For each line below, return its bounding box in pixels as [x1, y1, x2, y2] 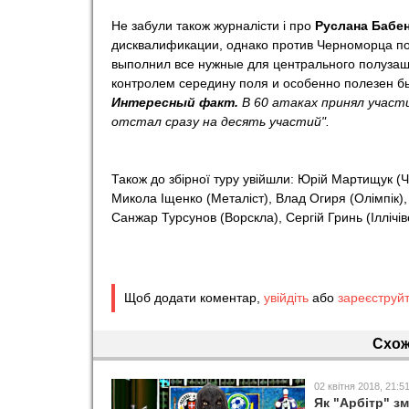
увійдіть [264, 290, 309, 305]
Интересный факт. [111, 95, 242, 110]
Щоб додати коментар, [124, 290, 264, 305]
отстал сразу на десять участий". [111, 114, 330, 129]
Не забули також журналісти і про [111, 18, 315, 33]
